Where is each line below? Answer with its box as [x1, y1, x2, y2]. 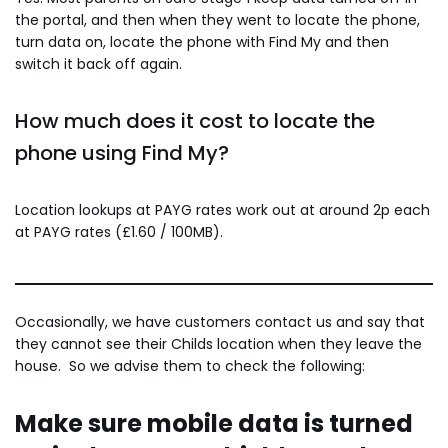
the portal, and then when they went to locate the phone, [15, 9, 420, 30]
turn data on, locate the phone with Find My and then [15, 31, 389, 52]
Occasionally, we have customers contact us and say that [15, 311, 425, 332]
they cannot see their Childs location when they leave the [15, 333, 422, 354]
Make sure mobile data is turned [15, 406, 413, 440]
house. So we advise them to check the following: [15, 355, 365, 376]
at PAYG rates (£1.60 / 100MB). [15, 221, 223, 242]
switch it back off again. [15, 53, 182, 74]
